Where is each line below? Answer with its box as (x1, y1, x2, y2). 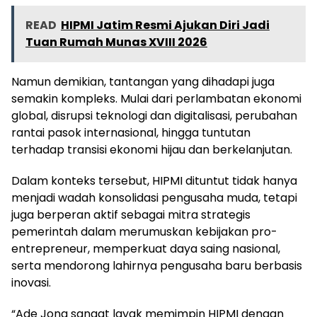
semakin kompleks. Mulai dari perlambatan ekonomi (11, 90, 301, 107)
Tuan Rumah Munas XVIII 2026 (25, 33, 207, 50)
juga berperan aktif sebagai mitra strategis (11, 206, 250, 223)
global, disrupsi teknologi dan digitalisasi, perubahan (11, 107, 297, 124)
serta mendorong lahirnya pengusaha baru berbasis (11, 257, 302, 274)
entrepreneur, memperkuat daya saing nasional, (11, 240, 280, 257)
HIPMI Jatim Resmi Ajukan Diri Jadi (61, 16, 270, 33)
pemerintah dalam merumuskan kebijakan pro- (11, 223, 277, 240)
